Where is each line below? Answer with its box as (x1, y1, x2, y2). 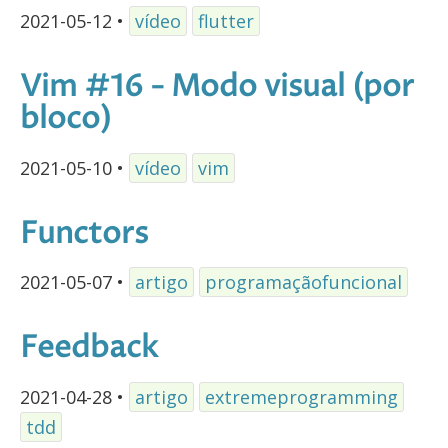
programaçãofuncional (205, 270, 402, 295)
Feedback (20, 328, 158, 370)
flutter (198, 8, 254, 33)
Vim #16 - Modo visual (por (20, 66, 414, 108)
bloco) (20, 98, 112, 140)
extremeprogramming (205, 385, 398, 410)
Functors (20, 213, 148, 255)
